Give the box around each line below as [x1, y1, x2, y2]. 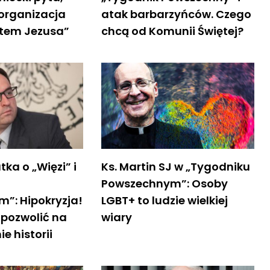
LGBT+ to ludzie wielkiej [101, 192, 228, 208]
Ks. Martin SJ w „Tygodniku [101, 159, 250, 174]
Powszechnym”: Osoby [101, 175, 228, 191]
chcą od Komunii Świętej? [101, 23, 243, 39]
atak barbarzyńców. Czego [101, 6, 251, 22]
